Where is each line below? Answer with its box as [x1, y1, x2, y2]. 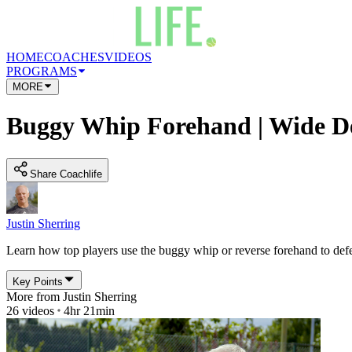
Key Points [13, 275, 63, 288]
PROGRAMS [6, 64, 77, 78]
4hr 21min [64, 303, 115, 317]
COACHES [44, 50, 104, 64]
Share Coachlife [30, 167, 102, 180]
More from [6, 289, 63, 303]
